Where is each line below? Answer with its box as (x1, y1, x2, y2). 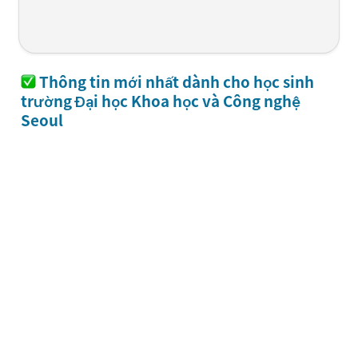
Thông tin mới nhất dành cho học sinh (38, 70, 314, 93)
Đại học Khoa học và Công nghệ (75, 89, 300, 112)
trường (21, 89, 75, 112)
